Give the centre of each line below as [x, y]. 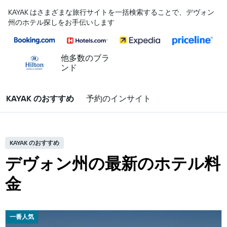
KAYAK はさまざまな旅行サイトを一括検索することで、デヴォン [111, 12]
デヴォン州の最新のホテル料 [113, 163]
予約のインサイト [119, 98]
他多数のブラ [85, 58]
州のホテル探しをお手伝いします [61, 22]
